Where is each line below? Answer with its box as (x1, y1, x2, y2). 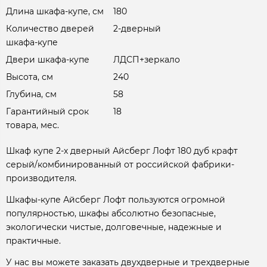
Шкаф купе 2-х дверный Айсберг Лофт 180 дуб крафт (6, 145, 238, 157)
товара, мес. (6, 120, 59, 131)
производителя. (6, 173, 76, 184)
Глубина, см (6, 89, 57, 100)
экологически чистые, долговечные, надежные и (6, 222, 222, 233)
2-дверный (113, 23, 161, 35)
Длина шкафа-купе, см (6, 6, 104, 17)
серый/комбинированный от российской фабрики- (6, 159, 234, 170)
